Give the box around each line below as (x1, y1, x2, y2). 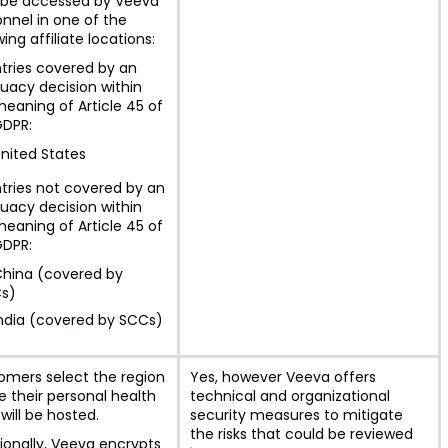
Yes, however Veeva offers (189, 367, 376, 387)
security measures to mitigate (189, 405, 403, 425)
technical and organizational (189, 386, 390, 406)
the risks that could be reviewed (189, 424, 413, 444)
